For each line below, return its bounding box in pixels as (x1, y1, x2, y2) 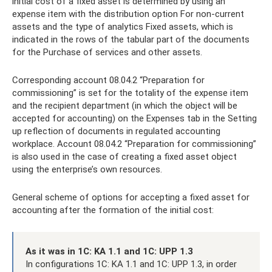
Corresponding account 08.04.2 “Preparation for (12, 75, 205, 86)
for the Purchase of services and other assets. (12, 47, 202, 58)
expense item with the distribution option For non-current (12, 8, 244, 19)
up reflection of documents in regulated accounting (12, 126, 220, 137)
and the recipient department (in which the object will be (12, 100, 237, 111)
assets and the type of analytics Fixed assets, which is (12, 21, 233, 32)
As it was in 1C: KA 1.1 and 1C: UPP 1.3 (25, 246, 193, 257)
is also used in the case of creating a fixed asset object (12, 151, 237, 162)
